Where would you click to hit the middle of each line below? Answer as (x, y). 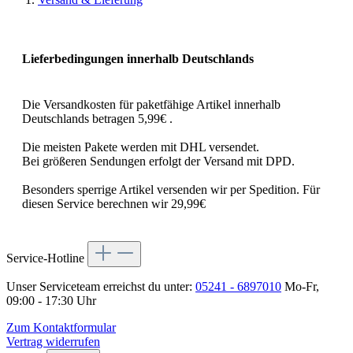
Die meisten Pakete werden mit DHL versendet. (141, 147)
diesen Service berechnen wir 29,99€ (114, 203)
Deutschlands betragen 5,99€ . (97, 118)
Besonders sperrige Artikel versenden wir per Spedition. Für (171, 189)
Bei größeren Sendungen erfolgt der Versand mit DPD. (158, 161)
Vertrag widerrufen (53, 341)
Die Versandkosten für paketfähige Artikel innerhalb (151, 104)
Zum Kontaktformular (61, 327)
